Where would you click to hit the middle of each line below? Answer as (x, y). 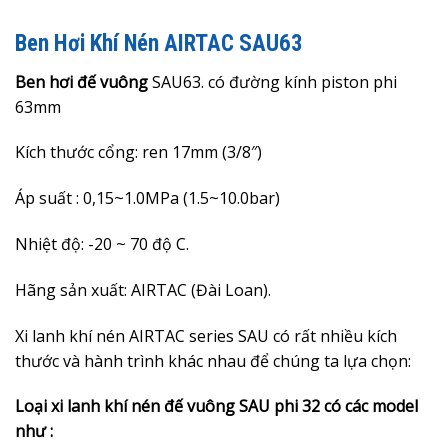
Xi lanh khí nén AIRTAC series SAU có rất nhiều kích (206, 335)
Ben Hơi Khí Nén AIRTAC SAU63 (159, 43)
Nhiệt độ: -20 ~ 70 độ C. (102, 244)
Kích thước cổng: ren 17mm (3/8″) (138, 152)
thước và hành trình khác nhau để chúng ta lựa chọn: (213, 360)
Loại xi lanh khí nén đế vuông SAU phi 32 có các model (216, 406)
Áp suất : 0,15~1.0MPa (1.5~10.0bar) (147, 198)
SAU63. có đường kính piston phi (274, 81)
